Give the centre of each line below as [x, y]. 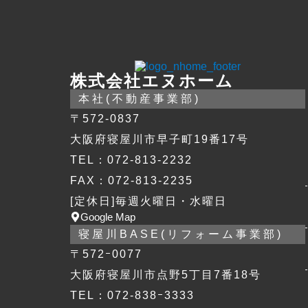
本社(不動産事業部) [140, 99]
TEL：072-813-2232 [131, 160]
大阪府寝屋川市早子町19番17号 [159, 139]
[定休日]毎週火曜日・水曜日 [148, 201]
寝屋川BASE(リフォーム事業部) [181, 234]
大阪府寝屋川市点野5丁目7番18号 [166, 275]
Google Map [108, 217]
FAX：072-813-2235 [132, 180]
